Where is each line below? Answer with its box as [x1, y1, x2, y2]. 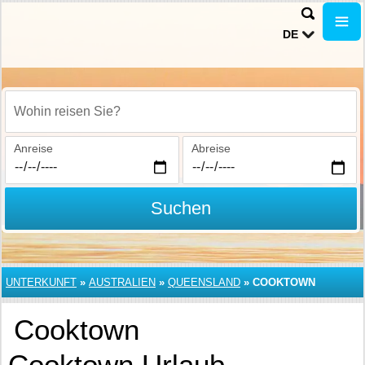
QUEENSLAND [168, 276, 240, 288]
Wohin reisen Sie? [14, 113, 108, 127]
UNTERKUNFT [6, 276, 77, 288]
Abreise [191, 142, 231, 155]
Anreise [14, 142, 53, 155]
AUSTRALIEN [89, 276, 156, 288]
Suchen [150, 198, 211, 218]
